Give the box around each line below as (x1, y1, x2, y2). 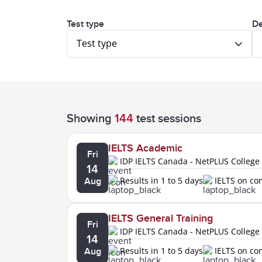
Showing (67, 111, 115, 126)
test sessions (133, 111, 201, 126)
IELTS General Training (108, 212, 213, 225)
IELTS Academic (108, 142, 183, 154)
